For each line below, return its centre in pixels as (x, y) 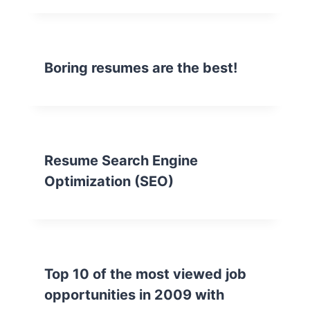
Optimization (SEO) (109, 181)
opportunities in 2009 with (134, 295)
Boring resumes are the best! (141, 68)
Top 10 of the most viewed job (145, 274)
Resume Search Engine (121, 161)
